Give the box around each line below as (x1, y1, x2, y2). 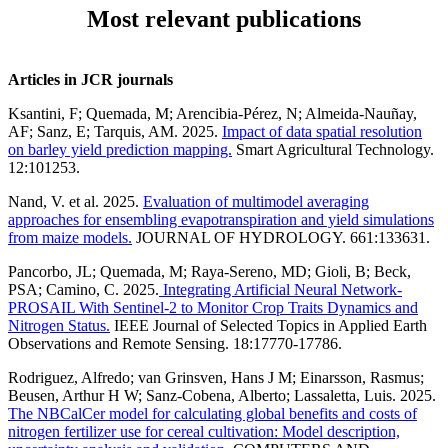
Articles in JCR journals (8, 70, 173, 88)
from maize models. (8, 228, 132, 246)
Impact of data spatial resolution (222, 122, 422, 140)
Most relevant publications (87, 5, 361, 32)
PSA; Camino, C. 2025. (8, 280, 159, 298)
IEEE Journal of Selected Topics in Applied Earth (110, 316, 427, 334)
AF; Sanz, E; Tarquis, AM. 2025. (8, 122, 222, 140)
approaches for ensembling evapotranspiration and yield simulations (8, 210, 434, 228)
